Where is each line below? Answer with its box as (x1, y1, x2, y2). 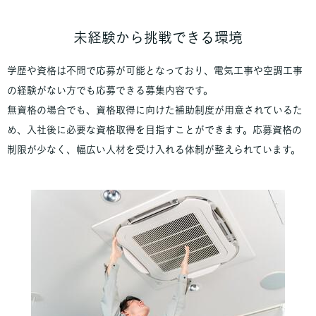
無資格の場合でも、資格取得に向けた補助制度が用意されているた (7, 104, 303, 115)
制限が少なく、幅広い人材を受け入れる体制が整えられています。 (7, 144, 300, 154)
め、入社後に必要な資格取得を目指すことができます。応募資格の (7, 124, 302, 135)
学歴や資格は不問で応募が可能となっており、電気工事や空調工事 (7, 65, 303, 75)
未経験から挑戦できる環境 (73, 30, 243, 44)
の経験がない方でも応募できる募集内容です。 (7, 85, 213, 95)
